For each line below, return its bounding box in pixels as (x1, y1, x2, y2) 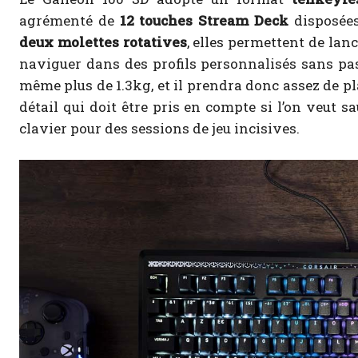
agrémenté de (19, 11, 120, 30)
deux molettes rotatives (19, 33, 187, 52)
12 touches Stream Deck (119, 11, 288, 30)
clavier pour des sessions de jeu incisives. (19, 119, 300, 138)
